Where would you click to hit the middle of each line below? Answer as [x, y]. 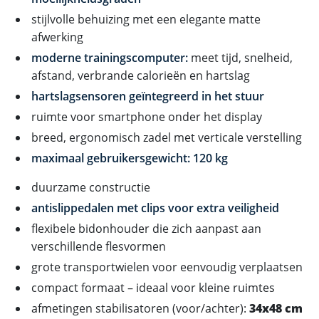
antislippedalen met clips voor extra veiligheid [155, 208]
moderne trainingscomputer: [110, 57]
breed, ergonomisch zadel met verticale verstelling [167, 137]
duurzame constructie [91, 187]
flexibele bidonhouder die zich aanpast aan [146, 228]
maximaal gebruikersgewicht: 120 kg [130, 158]
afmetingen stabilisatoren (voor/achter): [140, 308]
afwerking [57, 37]
